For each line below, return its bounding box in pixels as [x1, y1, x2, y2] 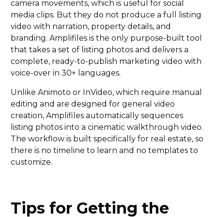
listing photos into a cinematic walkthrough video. [11, 123, 203, 132]
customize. [11, 157, 53, 167]
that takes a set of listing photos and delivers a [11, 45, 189, 55]
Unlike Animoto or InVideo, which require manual [11, 88, 202, 97]
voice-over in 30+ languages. [11, 68, 121, 78]
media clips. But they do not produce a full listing [11, 10, 202, 20]
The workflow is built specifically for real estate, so [11, 134, 204, 144]
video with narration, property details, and [11, 22, 171, 31]
